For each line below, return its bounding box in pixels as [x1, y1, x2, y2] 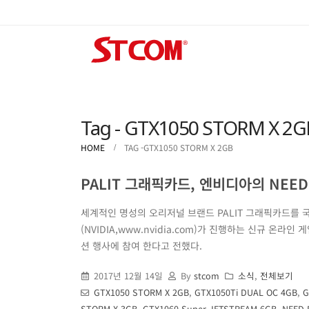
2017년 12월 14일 [93, 269, 163, 282]
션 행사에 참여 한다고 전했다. [81, 239, 202, 252]
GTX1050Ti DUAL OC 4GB [194, 286, 297, 299]
